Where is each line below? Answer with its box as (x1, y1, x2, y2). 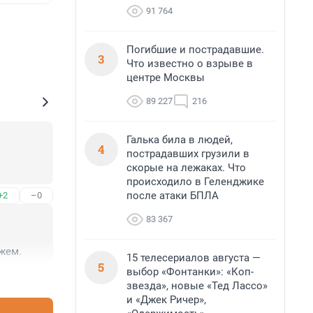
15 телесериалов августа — (126, 252, 261, 264)
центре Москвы (126, 71, 205, 84)
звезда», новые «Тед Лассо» (126, 279, 268, 292)
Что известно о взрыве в (126, 57, 253, 70)
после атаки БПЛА (126, 189, 219, 202)
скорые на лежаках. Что (126, 161, 246, 174)
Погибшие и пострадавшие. (126, 43, 264, 56)
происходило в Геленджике (126, 175, 264, 188)
